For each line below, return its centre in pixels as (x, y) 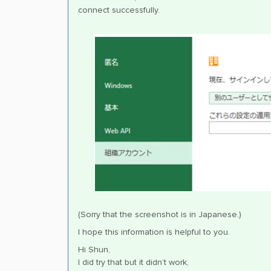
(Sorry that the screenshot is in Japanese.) (160, 215)
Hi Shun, (94, 250)
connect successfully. (119, 10)
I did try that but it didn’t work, (133, 263)
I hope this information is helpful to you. (154, 232)
